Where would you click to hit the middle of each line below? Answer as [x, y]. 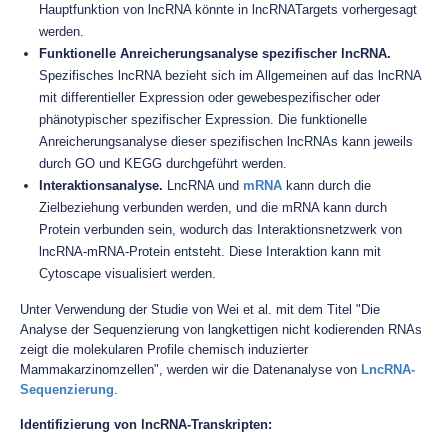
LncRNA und [203, 185]
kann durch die [326, 185]
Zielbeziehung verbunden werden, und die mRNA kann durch [213, 207]
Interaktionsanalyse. [101, 185]
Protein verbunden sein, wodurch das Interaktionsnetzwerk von [220, 229]
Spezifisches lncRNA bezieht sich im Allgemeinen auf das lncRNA [230, 75]
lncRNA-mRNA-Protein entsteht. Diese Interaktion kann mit [210, 251]
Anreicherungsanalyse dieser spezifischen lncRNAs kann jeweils [226, 141]
